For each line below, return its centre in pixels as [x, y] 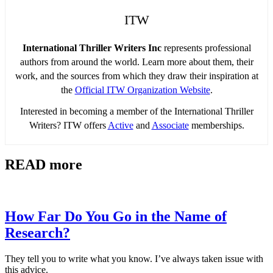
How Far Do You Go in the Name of [116, 217]
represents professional [206, 48]
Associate [170, 125]
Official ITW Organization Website [142, 90]
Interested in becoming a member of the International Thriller [136, 111]
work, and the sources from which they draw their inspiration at [136, 76]
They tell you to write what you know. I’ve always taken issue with [134, 259]
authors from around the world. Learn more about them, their [136, 62]
